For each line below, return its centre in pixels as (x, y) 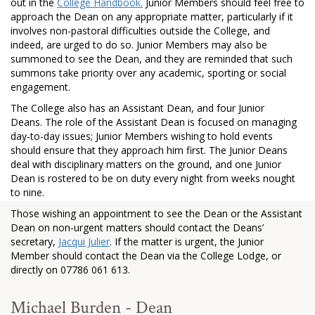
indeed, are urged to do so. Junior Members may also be (139, 45)
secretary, (34, 242)
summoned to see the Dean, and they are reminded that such (152, 59)
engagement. (40, 87)
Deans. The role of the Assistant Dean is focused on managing (154, 122)
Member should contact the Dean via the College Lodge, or (146, 256)
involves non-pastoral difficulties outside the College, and (140, 31)
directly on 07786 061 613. (70, 270)
